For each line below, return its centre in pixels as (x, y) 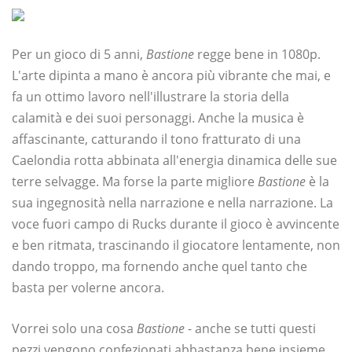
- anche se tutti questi (250, 329)
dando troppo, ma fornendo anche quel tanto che (159, 267)
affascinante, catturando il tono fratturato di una (156, 139)
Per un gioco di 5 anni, (79, 55)
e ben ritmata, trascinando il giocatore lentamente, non (176, 246)
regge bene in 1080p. (257, 55)
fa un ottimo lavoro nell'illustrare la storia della (150, 97)
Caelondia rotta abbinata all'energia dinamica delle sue (174, 161)
